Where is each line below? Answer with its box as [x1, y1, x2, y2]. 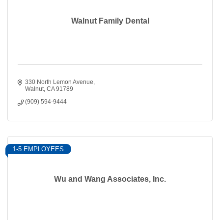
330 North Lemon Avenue [25, 79, 93, 86]
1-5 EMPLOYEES [13, 145, 64, 153]
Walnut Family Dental [71, 17, 149, 26]
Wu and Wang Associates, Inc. [54, 175, 166, 184]
